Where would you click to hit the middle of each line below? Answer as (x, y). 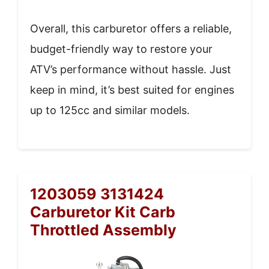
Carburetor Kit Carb (103, 212)
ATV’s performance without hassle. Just (131, 69)
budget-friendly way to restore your (121, 49)
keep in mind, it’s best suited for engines (132, 89)
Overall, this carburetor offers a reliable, (131, 28)
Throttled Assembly (103, 230)
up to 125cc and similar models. (110, 110)
